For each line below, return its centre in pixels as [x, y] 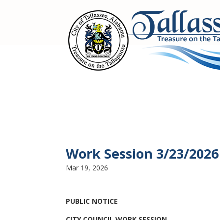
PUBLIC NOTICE [92, 201]
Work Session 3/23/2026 [142, 153]
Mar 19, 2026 [87, 168]
